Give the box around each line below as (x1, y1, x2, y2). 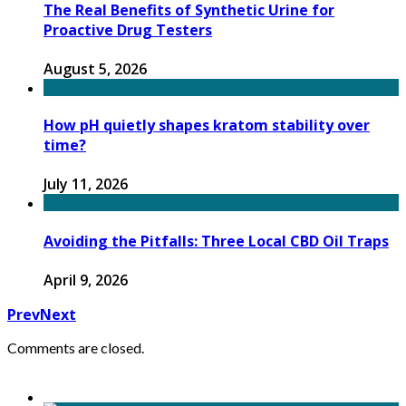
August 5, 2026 (43, 58, 147, 79)
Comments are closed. (7, 338, 144, 356)
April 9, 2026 (43, 269, 128, 290)
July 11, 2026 (43, 174, 128, 195)
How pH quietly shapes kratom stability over (43, 115, 370, 136)
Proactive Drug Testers (43, 19, 212, 40)
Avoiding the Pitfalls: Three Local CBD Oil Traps (43, 230, 389, 251)
